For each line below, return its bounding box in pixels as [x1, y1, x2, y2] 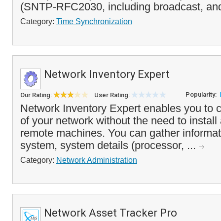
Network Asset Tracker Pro [44, 207, 177, 219]
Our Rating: [20, 91, 53, 99]
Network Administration [56, 155, 137, 164]
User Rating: [94, 91, 131, 99]
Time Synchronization [56, 17, 132, 26]
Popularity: [185, 91, 218, 98]
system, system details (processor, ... [20, 139, 199, 151]
